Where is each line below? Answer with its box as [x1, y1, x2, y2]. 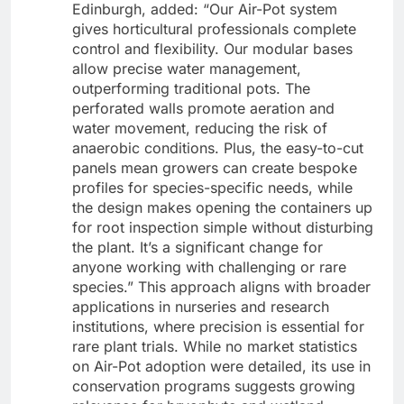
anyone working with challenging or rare [72, 258, 346, 277]
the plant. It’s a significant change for [72, 238, 323, 257]
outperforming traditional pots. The [72, 79, 310, 98]
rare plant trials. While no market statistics [72, 337, 357, 356]
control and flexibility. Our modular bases [72, 40, 353, 59]
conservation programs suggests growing [72, 377, 355, 396]
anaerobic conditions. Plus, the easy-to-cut [72, 139, 363, 158]
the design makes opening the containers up [72, 198, 372, 217]
